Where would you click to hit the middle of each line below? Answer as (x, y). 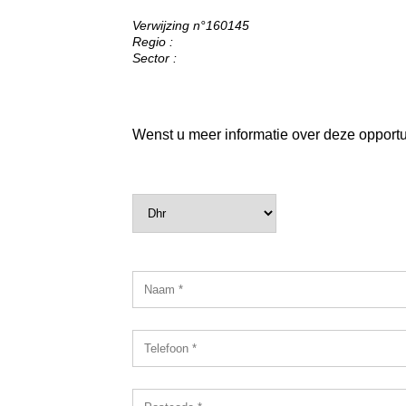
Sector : (154, 58)
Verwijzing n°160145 (190, 25)
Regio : (152, 41)
